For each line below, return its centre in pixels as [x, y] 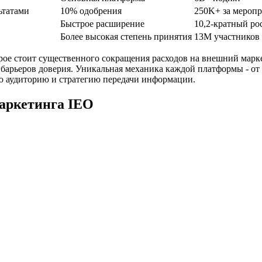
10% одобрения [91, 11]
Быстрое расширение [102, 23]
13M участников [227, 36]
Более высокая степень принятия [126, 36]
